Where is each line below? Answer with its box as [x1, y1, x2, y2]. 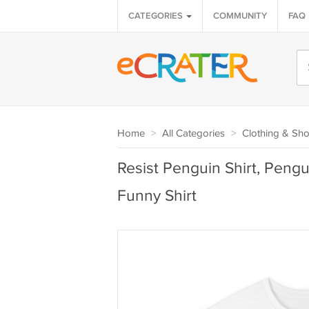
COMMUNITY [212, 10, 267, 21]
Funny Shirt [117, 187, 197, 206]
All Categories [161, 128, 225, 139]
